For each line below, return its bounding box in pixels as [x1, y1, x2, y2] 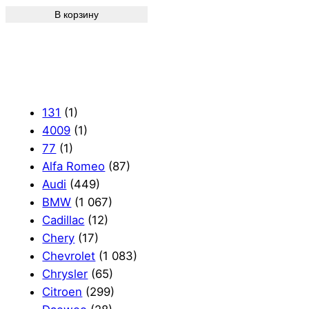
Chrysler [42, 267, 88, 281]
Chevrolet [42, 249, 96, 263]
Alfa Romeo [42, 159, 106, 174]
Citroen [42, 285, 83, 299]
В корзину [54, 9, 99, 21]
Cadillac [42, 213, 85, 228]
